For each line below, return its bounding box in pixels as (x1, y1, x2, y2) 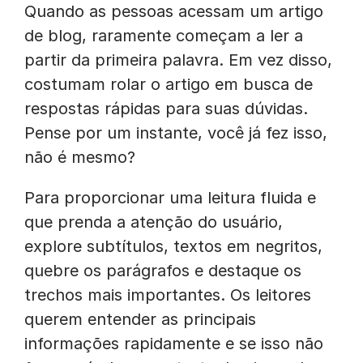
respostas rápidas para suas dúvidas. (24, 99, 308, 118)
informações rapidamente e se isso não (24, 334, 323, 353)
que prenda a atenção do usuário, (24, 212, 283, 232)
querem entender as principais (24, 310, 256, 329)
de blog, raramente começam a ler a (24, 26, 303, 45)
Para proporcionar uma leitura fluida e (24, 188, 316, 207)
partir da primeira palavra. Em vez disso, (24, 50, 332, 70)
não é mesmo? (24, 147, 135, 167)
